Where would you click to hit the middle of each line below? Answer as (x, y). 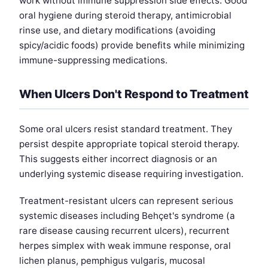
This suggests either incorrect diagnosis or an (118, 159)
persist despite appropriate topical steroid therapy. (129, 144)
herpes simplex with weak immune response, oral (125, 246)
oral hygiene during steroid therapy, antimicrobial (125, 16)
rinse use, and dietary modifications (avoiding (117, 31)
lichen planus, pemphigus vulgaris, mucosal (112, 261)
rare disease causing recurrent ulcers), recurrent (124, 231)
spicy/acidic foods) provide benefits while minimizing (132, 45)
